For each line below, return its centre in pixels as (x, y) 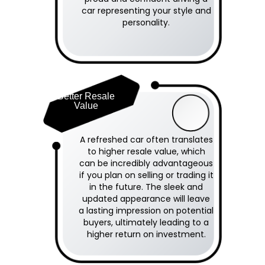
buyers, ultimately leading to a (146, 222)
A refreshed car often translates (146, 139)
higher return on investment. (146, 234)
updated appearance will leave (146, 198)
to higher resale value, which (146, 151)
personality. (146, 22)
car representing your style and (146, 10)
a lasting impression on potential (146, 210)
